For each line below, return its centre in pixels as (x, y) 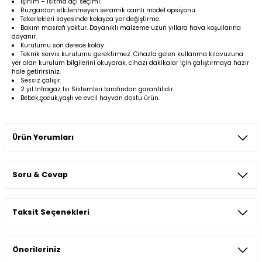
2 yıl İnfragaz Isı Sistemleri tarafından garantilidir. (98, 89)
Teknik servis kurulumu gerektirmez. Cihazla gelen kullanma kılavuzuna (132, 54)
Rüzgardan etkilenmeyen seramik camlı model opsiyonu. (109, 10)
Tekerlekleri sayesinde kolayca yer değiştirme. (91, 19)
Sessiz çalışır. (41, 80)
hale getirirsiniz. (36, 72)
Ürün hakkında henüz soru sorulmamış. (131, 225)
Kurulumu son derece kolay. (63, 45)
